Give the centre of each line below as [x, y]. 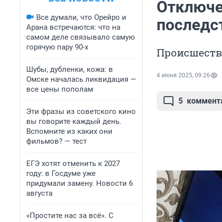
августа [39, 193]
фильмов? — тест [56, 141]
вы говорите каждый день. [74, 121]
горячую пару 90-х [57, 47]
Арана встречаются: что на [73, 27]
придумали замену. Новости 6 [80, 183]
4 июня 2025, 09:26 [183, 76]
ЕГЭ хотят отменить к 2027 [73, 164]
